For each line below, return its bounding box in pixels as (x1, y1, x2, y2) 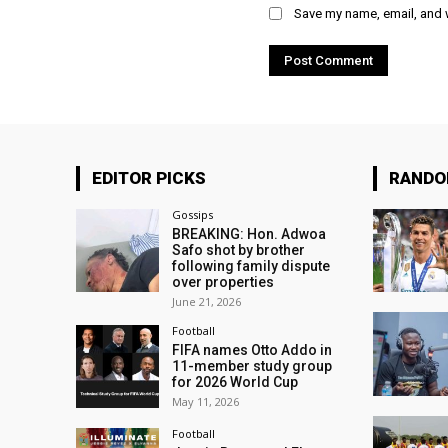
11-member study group (172, 358, 333, 375)
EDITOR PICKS (92, 168, 206, 189)
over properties (172, 274, 275, 291)
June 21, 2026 (172, 294, 242, 310)
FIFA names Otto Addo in (172, 342, 333, 359)
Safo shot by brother (172, 242, 306, 259)
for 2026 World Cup (172, 374, 299, 391)
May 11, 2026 (172, 394, 240, 410)
